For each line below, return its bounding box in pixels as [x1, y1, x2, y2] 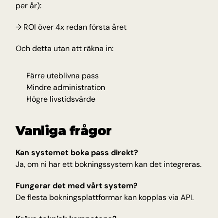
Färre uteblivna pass [26, 71, 99, 81]
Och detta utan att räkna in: [16, 43, 113, 54]
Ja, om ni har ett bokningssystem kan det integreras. [16, 159, 201, 169]
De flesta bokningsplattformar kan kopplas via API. [16, 192, 194, 202]
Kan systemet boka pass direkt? [16, 147, 138, 158]
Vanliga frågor [16, 123, 112, 139]
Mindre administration [26, 82, 105, 92]
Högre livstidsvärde [26, 94, 95, 104]
